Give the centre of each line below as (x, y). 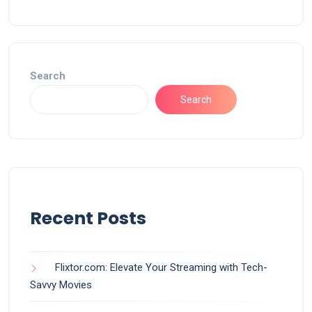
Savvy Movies (61, 285)
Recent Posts (88, 219)
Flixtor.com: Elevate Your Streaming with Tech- (161, 268)
